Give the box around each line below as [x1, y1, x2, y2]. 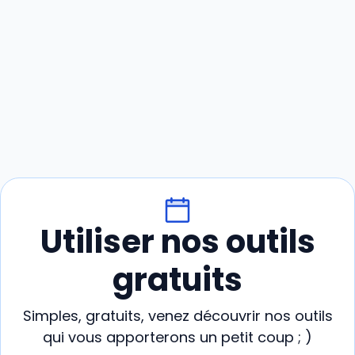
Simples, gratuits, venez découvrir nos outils [22, 305, 333, 326]
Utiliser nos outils [40, 219, 315, 264]
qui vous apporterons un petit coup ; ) [43, 326, 312, 347]
